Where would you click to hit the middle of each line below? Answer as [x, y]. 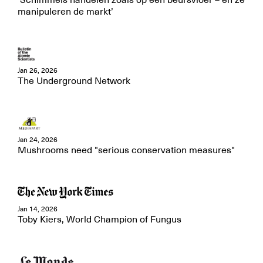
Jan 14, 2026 [38, 209]
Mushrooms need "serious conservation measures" [126, 150]
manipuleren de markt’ [65, 12]
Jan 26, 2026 [38, 70]
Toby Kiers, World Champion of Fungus [100, 220]
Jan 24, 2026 [38, 140]
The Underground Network [74, 81]
